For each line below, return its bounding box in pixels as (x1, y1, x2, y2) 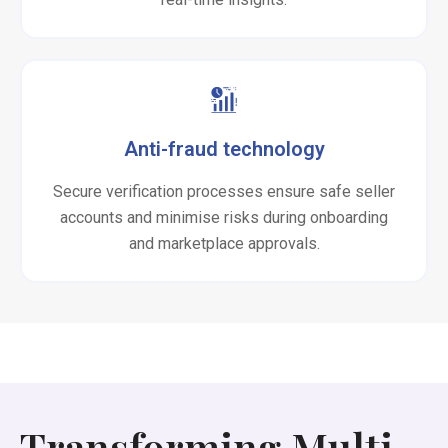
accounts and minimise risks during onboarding (60, 208, 388, 227)
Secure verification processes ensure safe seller (53, 182, 395, 201)
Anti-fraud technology (123, 137, 325, 161)
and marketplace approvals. (128, 234, 320, 253)
